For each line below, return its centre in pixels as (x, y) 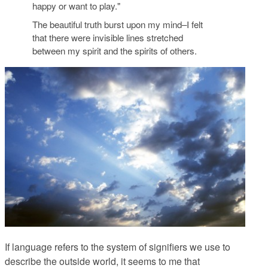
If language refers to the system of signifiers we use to (118, 247)
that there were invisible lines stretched (107, 38)
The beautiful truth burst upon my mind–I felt (117, 25)
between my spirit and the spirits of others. (114, 51)
